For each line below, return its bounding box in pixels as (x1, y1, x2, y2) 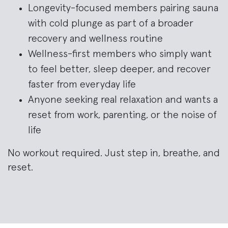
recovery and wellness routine (28, 33, 163, 44)
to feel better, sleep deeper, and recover (28, 64, 211, 74)
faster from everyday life (28, 79, 136, 90)
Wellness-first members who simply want (28, 48, 212, 59)
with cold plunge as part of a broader (28, 18, 193, 28)
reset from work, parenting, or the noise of (28, 109, 217, 120)
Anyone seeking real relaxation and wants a (28, 94, 218, 105)
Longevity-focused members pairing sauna (28, 3, 218, 13)
